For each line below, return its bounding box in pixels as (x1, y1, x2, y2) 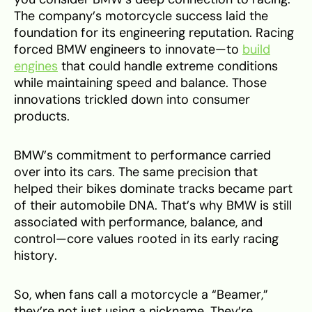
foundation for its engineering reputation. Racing (14, 25, 294, 41)
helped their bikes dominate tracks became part (14, 181, 292, 197)
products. (14, 109, 70, 125)
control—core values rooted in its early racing (14, 231, 279, 247)
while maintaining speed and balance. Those (14, 75, 267, 91)
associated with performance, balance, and (14, 214, 263, 231)
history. (14, 248, 57, 264)
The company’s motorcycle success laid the (14, 8, 268, 24)
